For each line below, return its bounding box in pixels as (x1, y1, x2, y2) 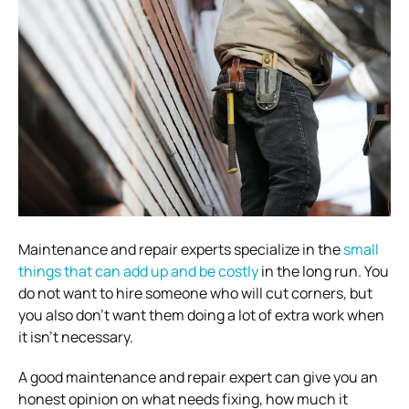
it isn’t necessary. (18, 326, 133, 347)
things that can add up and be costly (18, 260, 258, 281)
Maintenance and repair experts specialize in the (18, 238, 343, 259)
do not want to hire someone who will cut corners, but (18, 282, 372, 303)
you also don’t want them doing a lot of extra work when (18, 304, 384, 325)
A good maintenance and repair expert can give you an (18, 366, 378, 387)
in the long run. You (258, 260, 389, 281)
